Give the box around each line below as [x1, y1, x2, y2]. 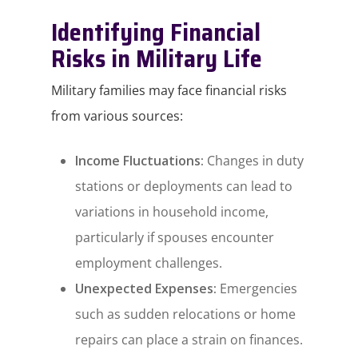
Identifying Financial [51, 14, 261, 52]
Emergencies [217, 280, 298, 298]
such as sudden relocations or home [75, 305, 296, 324]
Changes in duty [204, 152, 304, 170]
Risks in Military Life [51, 40, 263, 78]
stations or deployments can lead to [75, 177, 293, 196]
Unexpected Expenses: [75, 280, 217, 298]
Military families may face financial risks [51, 82, 288, 100]
